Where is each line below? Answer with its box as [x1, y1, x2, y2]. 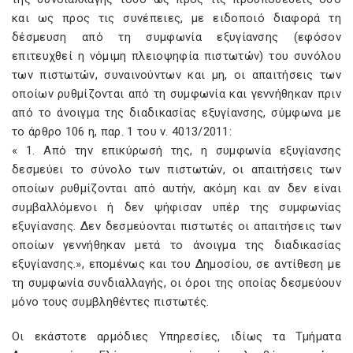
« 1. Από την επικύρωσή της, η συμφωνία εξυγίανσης [12, 143, 341, 158]
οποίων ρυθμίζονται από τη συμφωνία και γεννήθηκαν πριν [12, 87, 341, 101]
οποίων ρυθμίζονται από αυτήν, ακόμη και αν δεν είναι [12, 181, 341, 195]
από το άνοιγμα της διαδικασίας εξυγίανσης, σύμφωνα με [12, 106, 341, 120]
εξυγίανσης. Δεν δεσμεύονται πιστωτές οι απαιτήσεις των [12, 219, 341, 233]
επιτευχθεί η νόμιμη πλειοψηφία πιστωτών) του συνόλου [12, 49, 341, 63]
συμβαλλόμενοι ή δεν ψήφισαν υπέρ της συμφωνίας [12, 200, 341, 214]
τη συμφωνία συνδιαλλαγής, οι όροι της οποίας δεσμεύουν [12, 276, 341, 290]
